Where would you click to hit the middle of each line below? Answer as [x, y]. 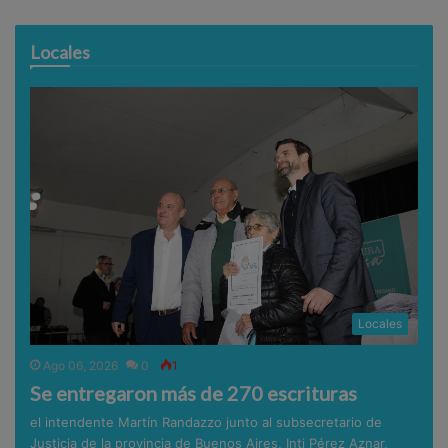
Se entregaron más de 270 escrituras [194, 393]
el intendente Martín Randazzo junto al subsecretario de [206, 422]
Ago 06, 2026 [81, 366]
